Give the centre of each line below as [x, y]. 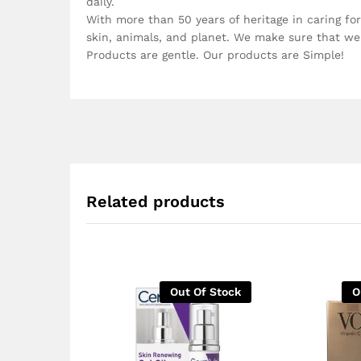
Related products [156, 201]
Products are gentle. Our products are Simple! [215, 54]
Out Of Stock [205, 291]
